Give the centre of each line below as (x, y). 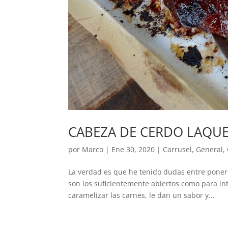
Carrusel (178, 149)
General (210, 149)
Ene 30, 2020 (133, 149)
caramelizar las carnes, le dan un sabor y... (142, 195)
